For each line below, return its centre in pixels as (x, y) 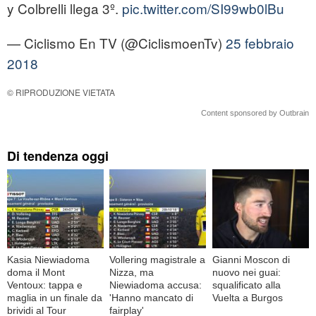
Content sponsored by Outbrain (255, 113)
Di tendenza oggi (58, 156)
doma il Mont (36, 272)
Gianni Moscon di (251, 259)
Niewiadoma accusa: (156, 285)
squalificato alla (246, 285)
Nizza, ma (132, 272)
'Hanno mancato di (152, 297)
